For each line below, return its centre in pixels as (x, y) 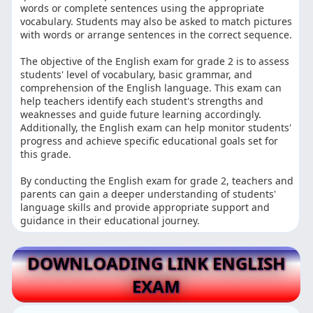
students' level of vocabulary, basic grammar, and (137, 75)
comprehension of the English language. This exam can (151, 88)
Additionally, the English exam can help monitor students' (156, 128)
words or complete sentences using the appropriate (143, 8)
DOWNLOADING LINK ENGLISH (156, 263)
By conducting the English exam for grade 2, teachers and (157, 181)
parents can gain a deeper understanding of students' (148, 194)
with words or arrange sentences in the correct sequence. (156, 35)
